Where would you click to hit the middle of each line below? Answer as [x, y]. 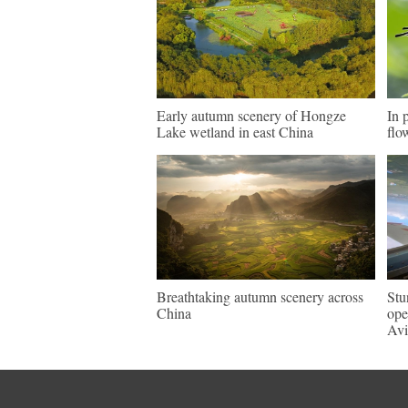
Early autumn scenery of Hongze [251, 115]
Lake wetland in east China [235, 132]
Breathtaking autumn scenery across [260, 296]
